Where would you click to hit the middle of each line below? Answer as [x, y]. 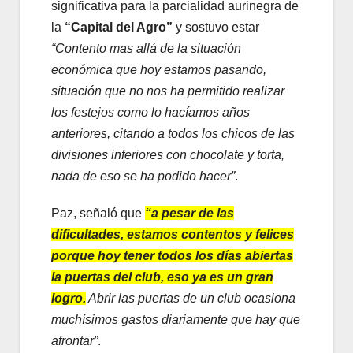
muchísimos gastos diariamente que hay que [176, 320]
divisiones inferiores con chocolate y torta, [168, 155]
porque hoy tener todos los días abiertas [172, 256]
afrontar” [74, 341]
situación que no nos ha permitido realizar [168, 91]
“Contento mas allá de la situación [146, 49]
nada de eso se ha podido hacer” [143, 176]
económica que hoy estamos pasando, [159, 70]
